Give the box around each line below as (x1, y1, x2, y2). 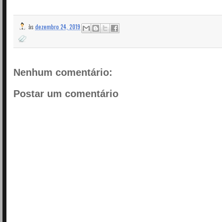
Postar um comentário (13, 88, 118, 100)
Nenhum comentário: (13, 66, 112, 78)
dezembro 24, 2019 (35, 22, 80, 31)
